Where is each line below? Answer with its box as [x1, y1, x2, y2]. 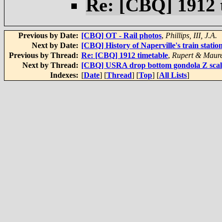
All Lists [159, 71, 187, 79]
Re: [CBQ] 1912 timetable [81, 51, 168, 59]
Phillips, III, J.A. [166, 31, 217, 40]
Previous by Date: [18, 31, 80, 40]
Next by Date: [32, 41, 80, 50]
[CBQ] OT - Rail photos [81, 31, 162, 40]
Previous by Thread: [9, 51, 80, 59]
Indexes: [50, 71, 80, 79]
